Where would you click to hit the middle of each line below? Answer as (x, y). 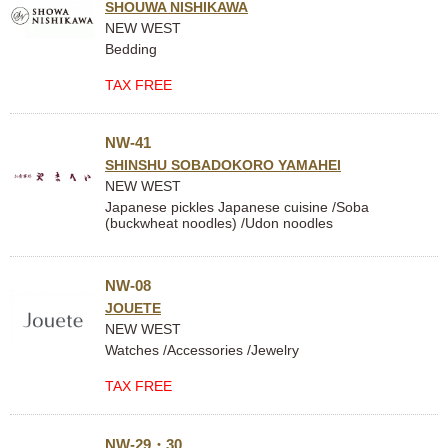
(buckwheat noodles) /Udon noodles (219, 223)
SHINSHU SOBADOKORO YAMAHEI (223, 165)
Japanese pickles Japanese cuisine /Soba (237, 207)
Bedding (131, 49)
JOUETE (133, 308)
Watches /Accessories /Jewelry (202, 350)
